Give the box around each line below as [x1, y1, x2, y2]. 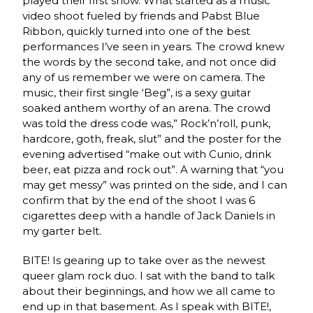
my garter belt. [22, 224, 102, 238]
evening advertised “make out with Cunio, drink [22, 147, 272, 161]
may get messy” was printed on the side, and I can [22, 178, 288, 192]
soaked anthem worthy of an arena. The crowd [22, 101, 271, 115]
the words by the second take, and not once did [22, 55, 277, 69]
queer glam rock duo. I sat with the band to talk [22, 269, 275, 283]
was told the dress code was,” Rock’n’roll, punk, [22, 117, 271, 131]
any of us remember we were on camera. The [22, 71, 266, 85]
